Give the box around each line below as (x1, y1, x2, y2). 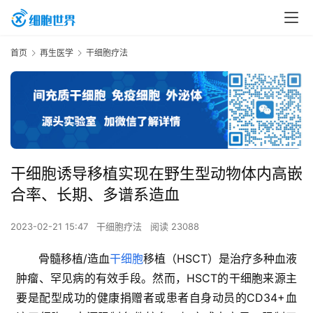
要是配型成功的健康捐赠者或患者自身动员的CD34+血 (16, 291, 297, 305)
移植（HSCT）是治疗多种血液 (143, 252, 297, 266)
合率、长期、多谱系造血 (10, 185, 180, 204)
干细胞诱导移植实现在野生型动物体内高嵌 (10, 164, 303, 183)
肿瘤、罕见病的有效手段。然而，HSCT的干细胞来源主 (16, 271, 297, 286)
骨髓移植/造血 (38, 252, 110, 266)
